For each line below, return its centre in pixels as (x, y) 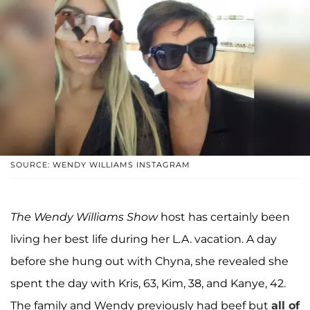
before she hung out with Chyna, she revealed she (149, 262)
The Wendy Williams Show (84, 217)
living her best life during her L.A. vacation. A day (144, 239)
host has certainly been (224, 217)
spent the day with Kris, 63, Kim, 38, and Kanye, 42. (148, 284)
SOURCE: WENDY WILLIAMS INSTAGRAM (100, 165)
